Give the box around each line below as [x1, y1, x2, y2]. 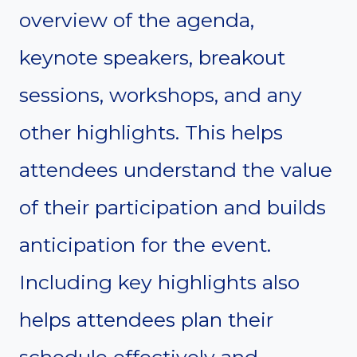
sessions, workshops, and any [19, 82, 302, 107]
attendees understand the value [19, 157, 332, 182]
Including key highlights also [19, 269, 300, 294]
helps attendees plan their [19, 307, 273, 331]
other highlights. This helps [19, 120, 283, 144]
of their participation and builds [19, 194, 326, 219]
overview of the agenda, [19, 7, 254, 32]
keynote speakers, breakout [19, 45, 285, 69]
